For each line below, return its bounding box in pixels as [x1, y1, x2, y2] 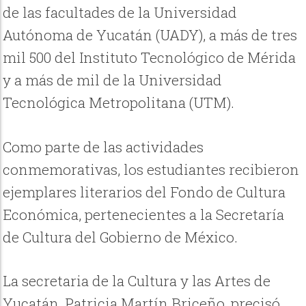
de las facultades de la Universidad [3, 3, 238, 23]
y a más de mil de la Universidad [3, 70, 223, 90]
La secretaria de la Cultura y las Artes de [3, 270, 271, 290]
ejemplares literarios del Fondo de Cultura [3, 182, 286, 201]
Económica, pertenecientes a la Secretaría [3, 204, 285, 224]
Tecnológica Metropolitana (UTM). [3, 93, 235, 113]
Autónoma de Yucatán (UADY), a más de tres [3, 25, 298, 45]
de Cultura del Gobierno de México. [3, 227, 238, 247]
